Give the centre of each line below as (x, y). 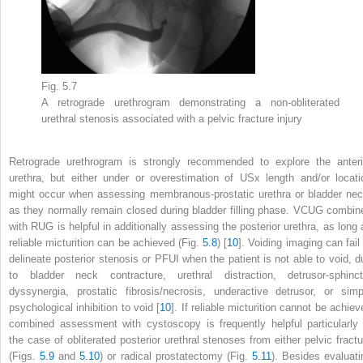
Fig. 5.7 (59, 86)
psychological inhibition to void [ (85, 307)
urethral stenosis (82, 118)
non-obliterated (305, 102)
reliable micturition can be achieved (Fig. (106, 242)
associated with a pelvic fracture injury (212, 118)
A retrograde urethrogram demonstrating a (156, 102)
